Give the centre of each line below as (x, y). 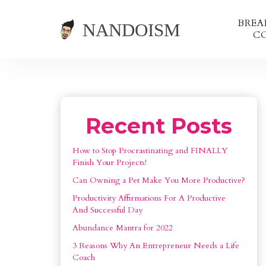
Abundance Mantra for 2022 (123, 228)
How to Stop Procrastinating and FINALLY (151, 151)
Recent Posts (159, 126)
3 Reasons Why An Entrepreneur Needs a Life (157, 246)
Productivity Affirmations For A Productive (150, 198)
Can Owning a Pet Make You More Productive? (159, 180)
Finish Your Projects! (110, 162)
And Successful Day (107, 210)
